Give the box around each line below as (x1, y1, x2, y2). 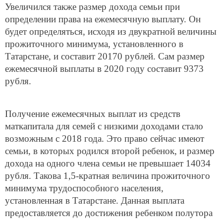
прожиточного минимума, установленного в (5, 38, 183, 49)
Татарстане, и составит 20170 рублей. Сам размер (5, 51, 205, 61)
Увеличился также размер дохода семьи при (5, 1, 180, 12)
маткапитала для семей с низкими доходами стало (5, 120, 203, 131)
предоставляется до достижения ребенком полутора (5, 207, 213, 218)
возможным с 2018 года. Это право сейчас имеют (5, 133, 204, 144)
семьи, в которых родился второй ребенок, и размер (5, 145, 215, 156)
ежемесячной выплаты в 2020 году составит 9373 (5, 63, 204, 74)
